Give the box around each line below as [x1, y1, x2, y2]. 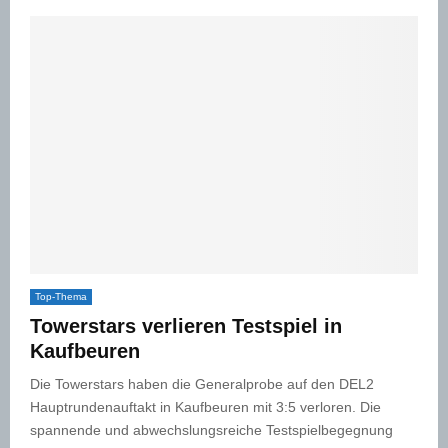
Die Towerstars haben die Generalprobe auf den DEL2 [30, 376, 374, 393]
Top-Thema [35, 291, 87, 303]
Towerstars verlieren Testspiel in [30, 315, 342, 338]
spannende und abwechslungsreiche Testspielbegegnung [30, 422, 393, 439]
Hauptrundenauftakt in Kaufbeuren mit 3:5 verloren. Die [30, 399, 381, 416]
